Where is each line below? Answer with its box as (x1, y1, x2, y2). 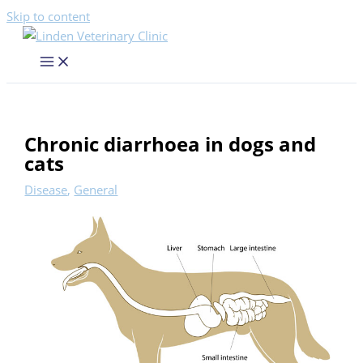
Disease (24, 181, 68, 199)
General (74, 181, 118, 199)
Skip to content (6, 8, 90, 24)
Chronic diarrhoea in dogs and (24, 131, 317, 158)
